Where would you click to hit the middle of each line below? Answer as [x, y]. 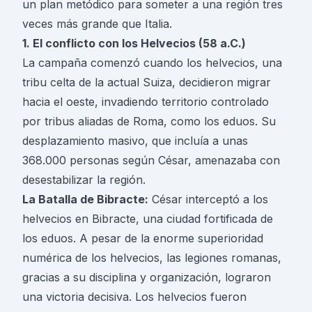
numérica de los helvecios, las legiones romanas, [152, 258]
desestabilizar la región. [84, 180]
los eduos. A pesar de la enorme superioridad [143, 239]
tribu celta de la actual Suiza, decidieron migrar [147, 83]
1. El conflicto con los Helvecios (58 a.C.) [134, 44]
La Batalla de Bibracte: [85, 200]
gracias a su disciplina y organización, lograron [147, 278]
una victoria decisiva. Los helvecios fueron [134, 297]
